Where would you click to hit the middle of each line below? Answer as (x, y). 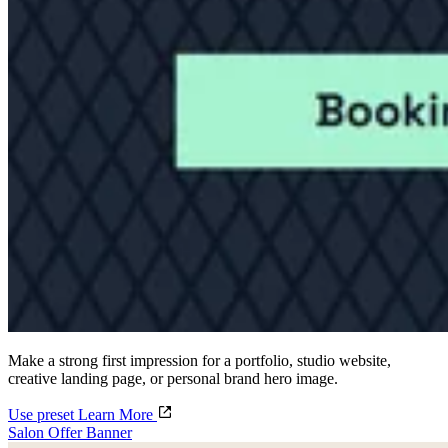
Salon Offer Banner (70, 433)
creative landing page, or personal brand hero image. (173, 379)
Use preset (43, 415)
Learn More (117, 415)
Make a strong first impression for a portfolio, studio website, (199, 361)
